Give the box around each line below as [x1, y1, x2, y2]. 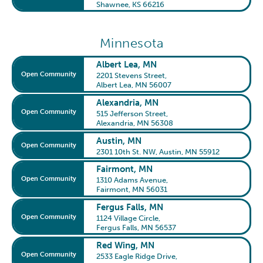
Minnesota [99, 35, 164, 52]
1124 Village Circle [96, 213, 159, 223]
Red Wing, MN [96, 240, 155, 251]
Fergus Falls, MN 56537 [96, 222, 177, 232]
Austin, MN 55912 [159, 146, 220, 156]
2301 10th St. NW [96, 146, 156, 156]
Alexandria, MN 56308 [96, 117, 174, 127]
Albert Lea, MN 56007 [96, 80, 172, 90]
